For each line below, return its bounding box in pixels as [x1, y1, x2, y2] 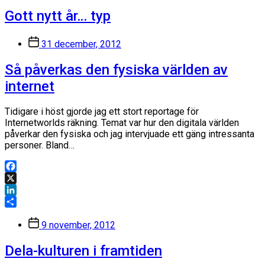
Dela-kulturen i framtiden [5, 243, 162, 260]
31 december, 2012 [41, 38, 121, 50]
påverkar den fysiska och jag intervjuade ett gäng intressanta [5, 128, 254, 140]
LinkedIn [5, 196, 40, 208]
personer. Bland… [5, 140, 75, 151]
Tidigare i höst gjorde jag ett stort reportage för [5, 106, 199, 118]
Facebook [5, 172, 46, 184]
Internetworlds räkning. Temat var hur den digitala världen [5, 117, 239, 129]
